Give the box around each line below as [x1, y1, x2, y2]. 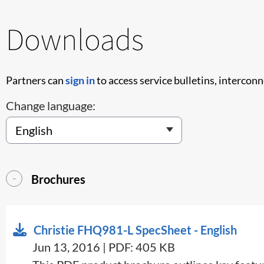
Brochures [31, 171, 85, 186]
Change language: [6, 98, 95, 113]
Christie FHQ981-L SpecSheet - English [34, 222, 237, 237]
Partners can [6, 73, 65, 87]
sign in [65, 73, 95, 87]
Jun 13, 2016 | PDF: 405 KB [32, 239, 175, 254]
